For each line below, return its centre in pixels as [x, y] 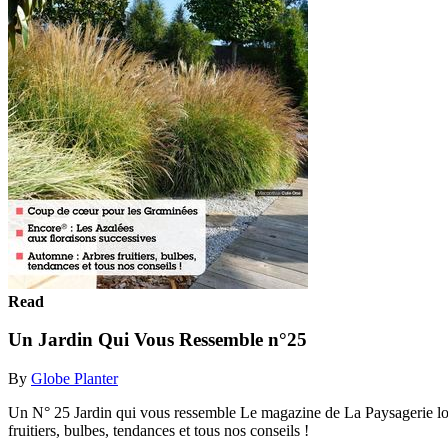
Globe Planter [74, 378]
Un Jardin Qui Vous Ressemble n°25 [157, 340]
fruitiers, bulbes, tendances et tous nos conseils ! [158, 430]
